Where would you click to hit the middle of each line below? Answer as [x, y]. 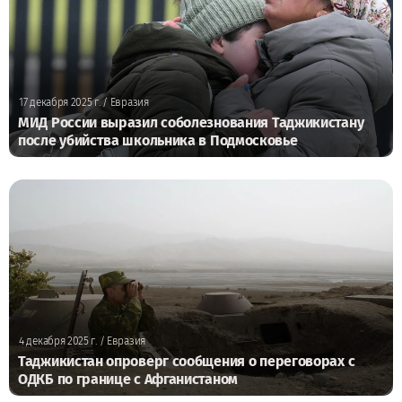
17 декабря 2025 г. [60, 103]
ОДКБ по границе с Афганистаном [128, 380]
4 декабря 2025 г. [58, 341]
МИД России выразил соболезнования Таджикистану [191, 123]
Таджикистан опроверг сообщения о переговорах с [187, 362]
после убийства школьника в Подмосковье [158, 141]
